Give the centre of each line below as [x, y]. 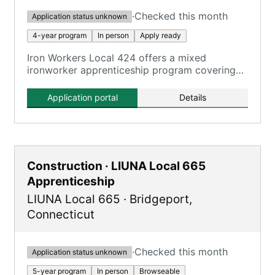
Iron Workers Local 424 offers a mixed [117, 58]
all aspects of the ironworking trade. [111, 82]
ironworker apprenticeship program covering [131, 70]
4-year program [60, 35]
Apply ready [161, 35]
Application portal [82, 97]
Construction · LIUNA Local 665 [116, 166]
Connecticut [61, 215]
